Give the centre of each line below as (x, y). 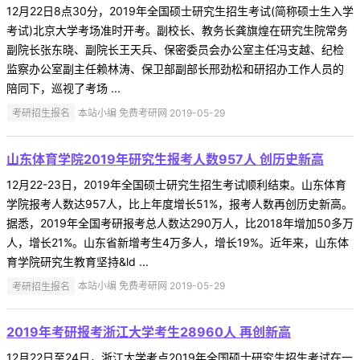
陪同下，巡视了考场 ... (63, 88)
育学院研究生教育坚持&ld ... (78, 261)
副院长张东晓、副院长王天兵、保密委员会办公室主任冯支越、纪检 (175, 49)
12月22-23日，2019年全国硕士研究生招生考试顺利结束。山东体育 (176, 184)
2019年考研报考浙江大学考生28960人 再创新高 (149, 332)
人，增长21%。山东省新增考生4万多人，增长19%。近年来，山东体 (178, 242)
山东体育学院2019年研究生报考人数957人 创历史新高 (165, 159)
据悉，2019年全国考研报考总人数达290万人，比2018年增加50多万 (180, 223)
